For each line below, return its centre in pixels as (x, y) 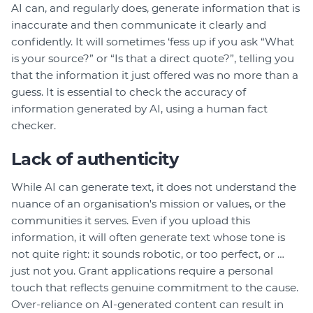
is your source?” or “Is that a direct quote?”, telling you (153, 58)
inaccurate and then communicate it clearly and (139, 24)
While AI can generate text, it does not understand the (154, 187)
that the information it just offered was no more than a (155, 75)
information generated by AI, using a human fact (139, 108)
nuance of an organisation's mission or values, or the (148, 203)
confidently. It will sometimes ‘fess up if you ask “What (153, 41)
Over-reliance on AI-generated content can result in (147, 304)
